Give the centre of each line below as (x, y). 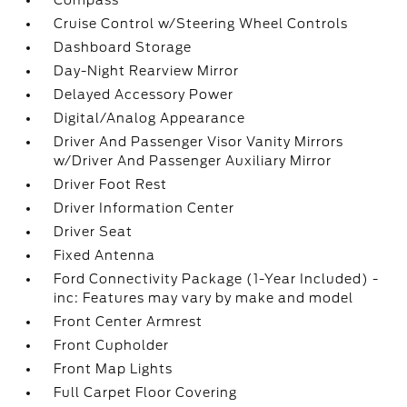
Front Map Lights (114, 369)
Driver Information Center (144, 208)
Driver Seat (94, 232)
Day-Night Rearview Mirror (147, 71)
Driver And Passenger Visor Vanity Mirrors (199, 142)
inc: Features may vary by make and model (204, 298)
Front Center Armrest (129, 322)
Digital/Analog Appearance (150, 118)
